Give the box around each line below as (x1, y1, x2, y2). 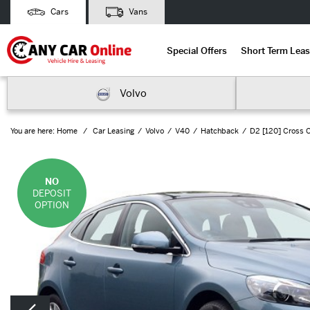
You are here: (10, 126, 55, 136)
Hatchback (201, 126, 239, 136)
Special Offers (166, 44, 227, 57)
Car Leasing (93, 126, 134, 136)
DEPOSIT (33, 187, 71, 199)
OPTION (35, 199, 69, 211)
